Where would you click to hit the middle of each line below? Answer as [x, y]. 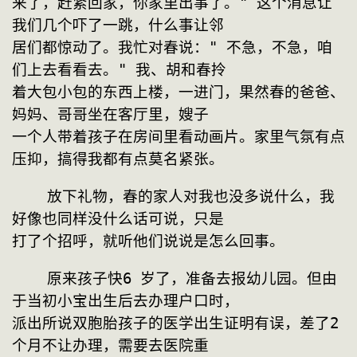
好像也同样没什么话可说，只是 [118, 219]
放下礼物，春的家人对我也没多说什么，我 [29, 197]
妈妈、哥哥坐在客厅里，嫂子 [110, 115]
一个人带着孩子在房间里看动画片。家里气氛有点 [178, 137]
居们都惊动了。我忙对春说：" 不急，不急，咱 [172, 48]
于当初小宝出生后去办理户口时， [126, 300]
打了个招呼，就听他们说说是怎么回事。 [148, 241]
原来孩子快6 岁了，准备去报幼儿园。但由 [29, 278]
